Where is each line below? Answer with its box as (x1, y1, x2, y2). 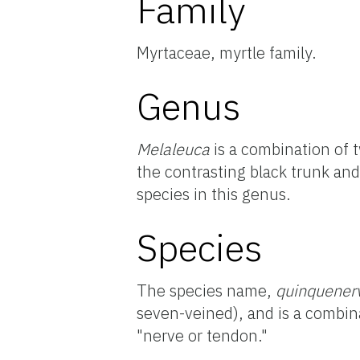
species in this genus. (137, 182, 291, 205)
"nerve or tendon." (137, 324, 268, 346)
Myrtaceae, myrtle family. (137, 41, 317, 63)
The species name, (137, 279, 276, 301)
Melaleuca (137, 137, 214, 160)
